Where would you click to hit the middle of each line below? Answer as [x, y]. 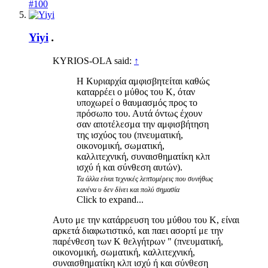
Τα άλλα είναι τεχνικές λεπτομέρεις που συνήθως [145, 179]
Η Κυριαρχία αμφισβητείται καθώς [143, 81]
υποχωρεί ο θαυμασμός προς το [137, 103]
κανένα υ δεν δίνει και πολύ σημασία [128, 190]
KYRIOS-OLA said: [93, 61]
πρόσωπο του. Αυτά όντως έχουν [139, 114]
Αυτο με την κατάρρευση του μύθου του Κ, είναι [146, 220]
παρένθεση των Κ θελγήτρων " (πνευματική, [138, 242]
